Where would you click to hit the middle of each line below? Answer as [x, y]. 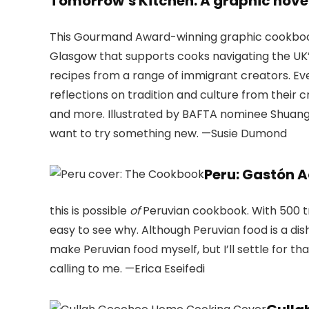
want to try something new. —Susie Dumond [168, 134]
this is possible [90, 211]
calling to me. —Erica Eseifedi [127, 269]
